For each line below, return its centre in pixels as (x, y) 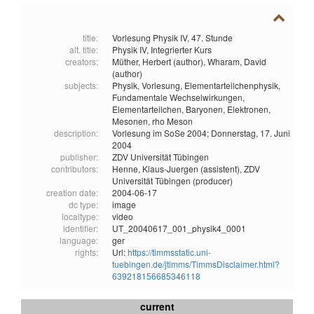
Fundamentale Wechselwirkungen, (178, 97)
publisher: (79, 157)
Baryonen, (206, 109)
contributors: (75, 169)
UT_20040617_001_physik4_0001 (179, 228)
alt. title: (84, 50)
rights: (87, 252)
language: (79, 240)
